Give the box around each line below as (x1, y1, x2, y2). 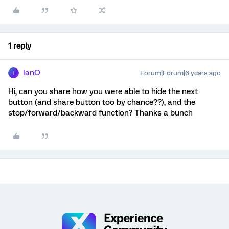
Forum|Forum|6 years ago (140, 69, 221, 77)
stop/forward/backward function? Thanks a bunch (8, 108, 193, 118)
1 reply (8, 41, 31, 51)
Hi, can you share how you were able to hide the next (8, 87, 198, 96)
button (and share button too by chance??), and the (8, 98, 195, 107)
